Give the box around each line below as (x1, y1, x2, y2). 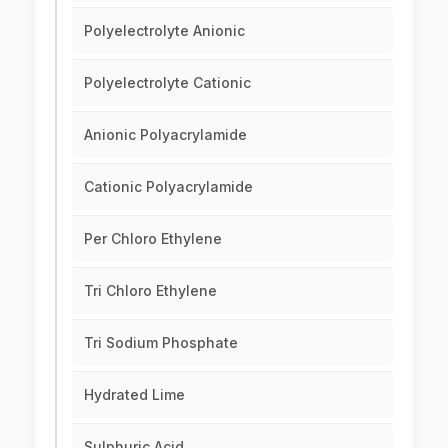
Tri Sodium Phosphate (84, 334, 238, 352)
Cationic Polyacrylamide (84, 178, 253, 196)
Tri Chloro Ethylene (84, 282, 217, 300)
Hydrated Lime (84, 386, 185, 404)
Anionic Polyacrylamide (84, 126, 247, 144)
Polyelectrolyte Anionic (84, 22, 245, 40)
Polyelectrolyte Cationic (84, 74, 251, 92)
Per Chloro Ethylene (84, 230, 222, 248)
